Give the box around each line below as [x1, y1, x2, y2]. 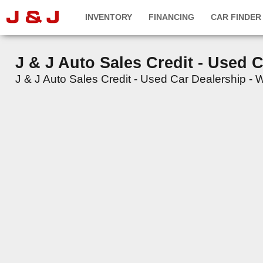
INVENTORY [85, 12, 132, 22]
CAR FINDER [211, 12, 261, 22]
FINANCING [149, 12, 194, 22]
